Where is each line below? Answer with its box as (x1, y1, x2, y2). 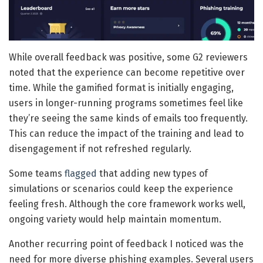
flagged (65, 167, 97, 179)
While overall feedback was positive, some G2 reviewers (9, 51, 248, 63)
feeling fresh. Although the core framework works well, (9, 198, 245, 210)
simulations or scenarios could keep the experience (9, 183, 233, 194)
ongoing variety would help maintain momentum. (9, 213, 221, 225)
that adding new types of (97, 167, 208, 179)
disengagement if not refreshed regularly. (9, 143, 191, 154)
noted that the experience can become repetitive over (9, 66, 245, 78)
